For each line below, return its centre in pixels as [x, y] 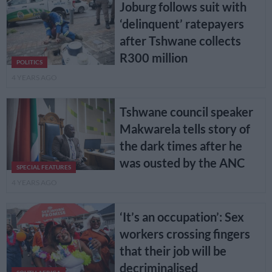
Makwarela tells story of [185, 129]
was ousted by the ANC [182, 163]
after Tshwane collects [180, 40]
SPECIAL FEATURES [44, 168]
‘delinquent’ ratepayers [182, 23]
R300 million [153, 57]
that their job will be [173, 251]
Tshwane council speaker [186, 112]
